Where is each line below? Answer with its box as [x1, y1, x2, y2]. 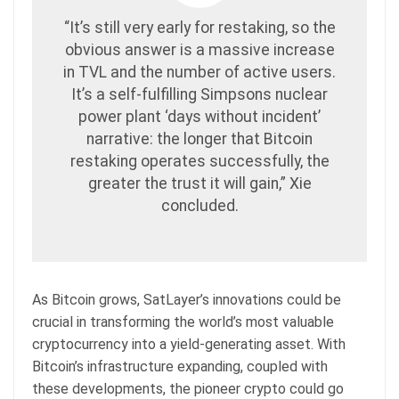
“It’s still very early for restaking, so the [63, 19, 336, 37]
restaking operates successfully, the [69, 152, 330, 171]
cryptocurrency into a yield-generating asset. [32, 336, 317, 354]
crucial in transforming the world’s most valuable [32, 313, 334, 331]
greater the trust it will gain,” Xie [87, 175, 312, 193]
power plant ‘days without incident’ [78, 108, 321, 126]
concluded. [160, 197, 239, 216]
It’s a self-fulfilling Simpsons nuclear [71, 85, 328, 104]
